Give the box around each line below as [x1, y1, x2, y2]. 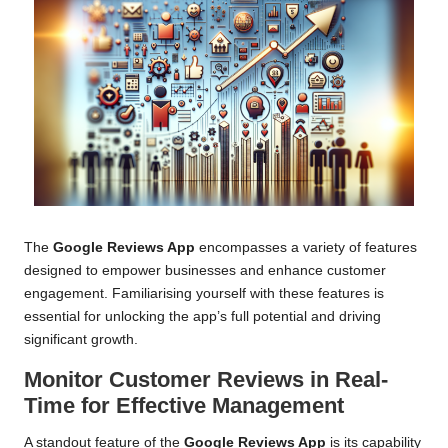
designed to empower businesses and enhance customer [24, 263, 386, 279]
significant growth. [24, 332, 138, 348]
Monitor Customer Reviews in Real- [24, 367, 388, 393]
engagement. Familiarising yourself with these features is [24, 286, 384, 302]
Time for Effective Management [24, 393, 344, 419]
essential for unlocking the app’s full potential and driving [24, 309, 381, 325]
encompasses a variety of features [195, 240, 417, 256]
